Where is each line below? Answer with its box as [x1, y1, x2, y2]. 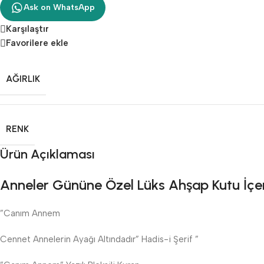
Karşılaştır [6, 24, 49, 34]
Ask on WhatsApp [24, 2, 95, 13]
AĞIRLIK [6, 73, 40, 85]
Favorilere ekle [6, 38, 68, 48]
